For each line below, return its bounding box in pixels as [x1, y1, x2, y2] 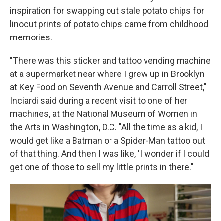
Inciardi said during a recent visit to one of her [10, 95, 187, 106]
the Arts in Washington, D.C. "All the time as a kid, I [10, 122, 202, 132]
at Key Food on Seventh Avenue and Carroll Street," [10, 82, 207, 92]
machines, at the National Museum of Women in [10, 109, 197, 119]
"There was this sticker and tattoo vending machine [10, 55, 211, 66]
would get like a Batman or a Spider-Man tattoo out [10, 135, 205, 146]
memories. [10, 32, 52, 42]
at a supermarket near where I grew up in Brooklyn [10, 69, 205, 79]
